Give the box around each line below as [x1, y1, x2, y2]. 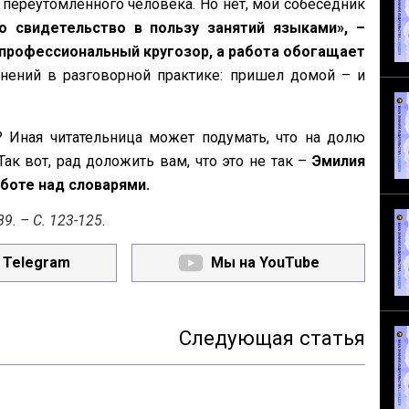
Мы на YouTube [210, 254, 320, 271]
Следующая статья [179, 326, 365, 350]
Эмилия [312, 152, 365, 170]
